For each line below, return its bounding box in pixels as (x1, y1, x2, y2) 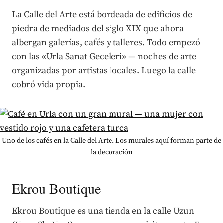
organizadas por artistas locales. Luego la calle (12, 64, 196, 76)
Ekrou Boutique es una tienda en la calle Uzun (12, 205, 194, 217)
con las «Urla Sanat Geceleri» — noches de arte (12, 50, 196, 62)
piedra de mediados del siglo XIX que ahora (12, 22, 184, 34)
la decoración (90, 147, 133, 157)
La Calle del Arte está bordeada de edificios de (12, 8, 192, 20)
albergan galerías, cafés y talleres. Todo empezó (12, 36, 200, 48)
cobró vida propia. (12, 78, 85, 90)
